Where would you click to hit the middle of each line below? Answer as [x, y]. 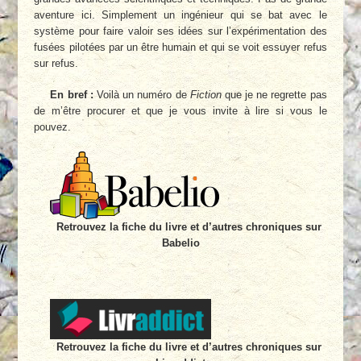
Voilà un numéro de [141, 95]
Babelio [180, 243]
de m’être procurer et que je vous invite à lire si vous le [180, 111]
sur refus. [56, 63]
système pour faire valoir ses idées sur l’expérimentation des [180, 31]
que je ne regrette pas [274, 95]
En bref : [72, 95]
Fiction [205, 95]
